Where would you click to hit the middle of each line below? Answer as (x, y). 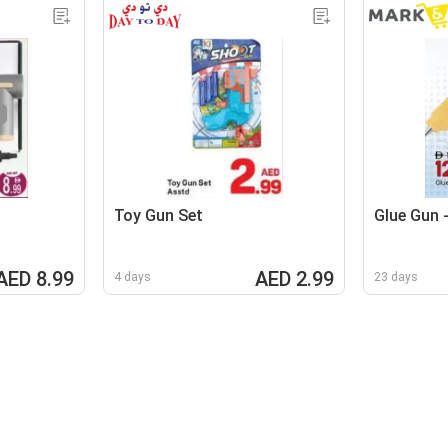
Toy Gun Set (159, 215)
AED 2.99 (294, 278)
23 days (395, 276)
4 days (133, 276)
